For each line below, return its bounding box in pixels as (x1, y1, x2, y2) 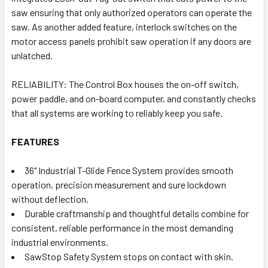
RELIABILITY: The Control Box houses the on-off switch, (11, 78, 239, 90)
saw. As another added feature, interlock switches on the (11, 20, 237, 32)
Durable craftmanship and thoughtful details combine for (25, 207, 249, 219)
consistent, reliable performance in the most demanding (11, 221, 233, 233)
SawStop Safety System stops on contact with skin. (25, 250, 233, 262)
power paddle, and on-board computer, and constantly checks (11, 92, 256, 104)
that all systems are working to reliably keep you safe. (11, 106, 223, 118)
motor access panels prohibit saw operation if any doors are (11, 35, 251, 47)
